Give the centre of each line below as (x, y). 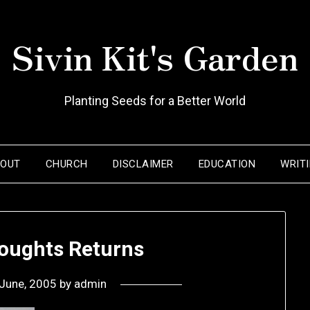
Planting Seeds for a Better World (155, 101)
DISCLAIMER (143, 164)
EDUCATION (227, 164)
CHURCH (66, 164)
